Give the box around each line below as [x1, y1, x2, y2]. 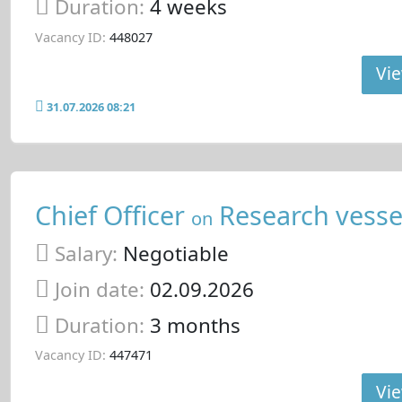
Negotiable [117, 240, 229, 268]
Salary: [54, 240, 118, 268]
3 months [149, 310, 240, 339]
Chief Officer [34, 197, 191, 233]
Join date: [54, 275, 144, 303]
